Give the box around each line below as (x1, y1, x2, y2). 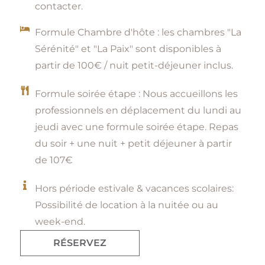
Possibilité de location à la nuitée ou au (34, 199, 218, 211)
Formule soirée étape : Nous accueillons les (34, 88, 238, 99)
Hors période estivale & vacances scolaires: (34, 182, 234, 194)
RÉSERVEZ (53, 237, 106, 248)
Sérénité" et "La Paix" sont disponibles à (34, 43, 221, 54)
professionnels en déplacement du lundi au (34, 104, 241, 116)
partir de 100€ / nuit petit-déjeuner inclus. (34, 59, 233, 71)
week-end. (34, 215, 85, 227)
